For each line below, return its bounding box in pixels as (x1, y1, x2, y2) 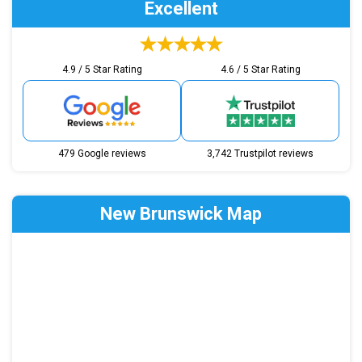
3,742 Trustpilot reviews (207, 147, 314, 159)
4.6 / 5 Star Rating (220, 63, 301, 75)
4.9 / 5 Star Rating (61, 63, 142, 75)
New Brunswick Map (100, 203, 262, 224)
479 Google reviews (57, 147, 146, 159)
